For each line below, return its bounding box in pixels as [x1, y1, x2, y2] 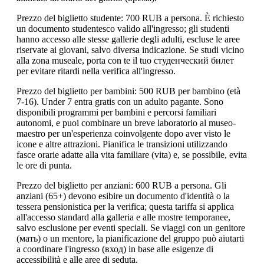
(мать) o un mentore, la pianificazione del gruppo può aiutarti [16, 233, 244, 244]
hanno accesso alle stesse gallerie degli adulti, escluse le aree [16, 34, 240, 45]
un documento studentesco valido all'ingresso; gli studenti [16, 24, 229, 34]
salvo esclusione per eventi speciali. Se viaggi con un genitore [16, 223, 245, 233]
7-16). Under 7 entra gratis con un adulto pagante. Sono [16, 97, 223, 107]
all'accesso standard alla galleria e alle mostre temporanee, [16, 212, 230, 223]
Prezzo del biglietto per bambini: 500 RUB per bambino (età [16, 86, 240, 97]
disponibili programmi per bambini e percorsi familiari [16, 107, 216, 118]
